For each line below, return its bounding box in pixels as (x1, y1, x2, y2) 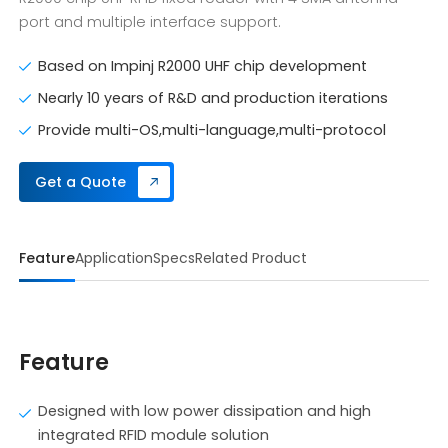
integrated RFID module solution (38, 425, 270, 445)
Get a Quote (35, 171, 127, 192)
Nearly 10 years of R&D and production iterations (38, 88, 389, 108)
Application (75, 248, 154, 268)
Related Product (195, 248, 308, 268)
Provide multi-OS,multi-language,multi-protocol (38, 120, 387, 140)
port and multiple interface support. (19, 12, 282, 32)
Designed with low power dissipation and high (38, 401, 372, 421)
